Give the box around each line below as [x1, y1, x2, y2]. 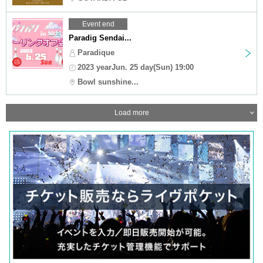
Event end [82, 19, 114, 28]
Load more [114, 108, 149, 117]
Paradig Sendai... [69, 33, 131, 42]
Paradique [77, 48, 114, 57]
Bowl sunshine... [77, 77, 139, 86]
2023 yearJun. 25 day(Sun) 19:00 [77, 62, 194, 72]
